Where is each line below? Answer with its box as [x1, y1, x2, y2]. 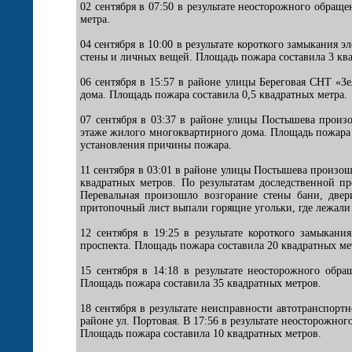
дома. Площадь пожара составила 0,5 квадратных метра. [80, 89, 347, 101]
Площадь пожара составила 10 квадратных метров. [80, 328, 321, 339]
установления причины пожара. [80, 139, 232, 151]
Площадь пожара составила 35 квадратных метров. [80, 277, 321, 289]
